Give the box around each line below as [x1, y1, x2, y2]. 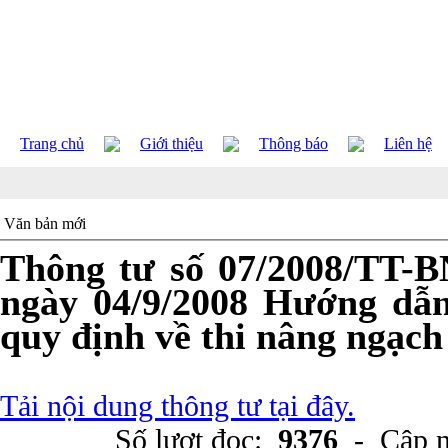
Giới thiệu [140, 135, 203, 152]
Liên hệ [384, 135, 432, 152]
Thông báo [259, 135, 328, 152]
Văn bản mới [4, 215, 86, 232]
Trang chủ [20, 135, 84, 152]
